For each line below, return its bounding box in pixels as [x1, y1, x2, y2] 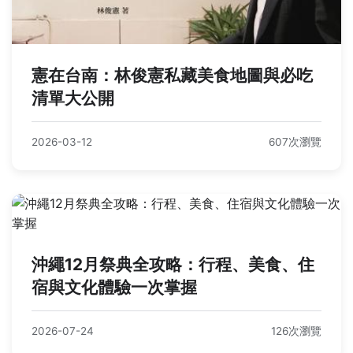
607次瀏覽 [269, 136, 321, 149]
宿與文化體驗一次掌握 [32, 277, 197, 298]
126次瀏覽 [271, 325, 321, 338]
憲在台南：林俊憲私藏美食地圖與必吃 [32, 65, 313, 86]
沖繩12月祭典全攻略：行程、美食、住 [32, 255, 314, 275]
